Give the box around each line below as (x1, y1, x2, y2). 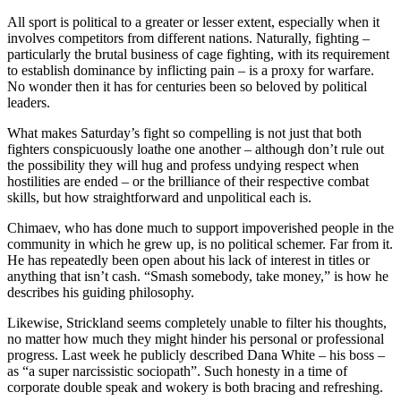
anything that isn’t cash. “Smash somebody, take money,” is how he (7, 269, 388, 285)
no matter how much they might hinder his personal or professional (7, 331, 384, 347)
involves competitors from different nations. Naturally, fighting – (7, 30, 370, 47)
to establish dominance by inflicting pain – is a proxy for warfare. (7, 63, 374, 79)
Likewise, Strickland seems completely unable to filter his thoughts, (7, 315, 387, 331)
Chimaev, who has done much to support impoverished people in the (7, 220, 394, 236)
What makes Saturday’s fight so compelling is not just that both (7, 125, 362, 141)
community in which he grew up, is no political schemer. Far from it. (7, 236, 393, 252)
